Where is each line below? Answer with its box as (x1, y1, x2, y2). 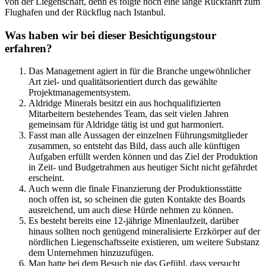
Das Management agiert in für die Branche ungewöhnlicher (28, 66, 251, 77)
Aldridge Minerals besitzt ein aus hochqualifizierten (28, 98, 221, 109)
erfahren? (5, 42, 52, 55)
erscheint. (28, 173, 64, 183)
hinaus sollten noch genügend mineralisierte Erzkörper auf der (28, 226, 260, 237)
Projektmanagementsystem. (28, 87, 131, 98)
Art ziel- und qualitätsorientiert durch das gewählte (28, 77, 217, 87)
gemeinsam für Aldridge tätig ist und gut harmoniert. (28, 119, 224, 130)
